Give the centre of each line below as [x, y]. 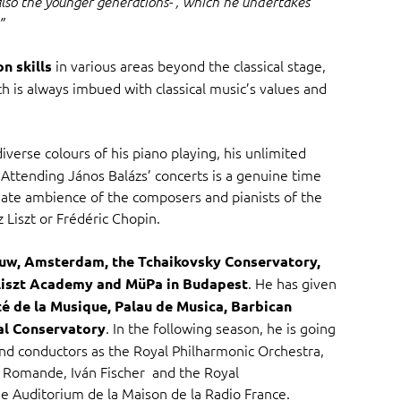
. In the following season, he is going [220, 328]
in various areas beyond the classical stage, [188, 66]
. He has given [292, 283]
